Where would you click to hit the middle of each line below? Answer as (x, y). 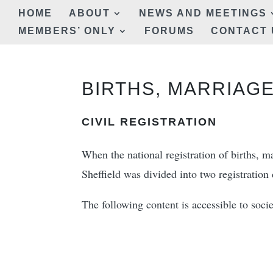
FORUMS (169, 31)
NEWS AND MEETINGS (203, 13)
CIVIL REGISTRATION (150, 122)
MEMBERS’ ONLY (67, 31)
